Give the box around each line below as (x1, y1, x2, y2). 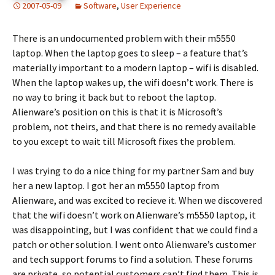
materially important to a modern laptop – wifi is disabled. (12, 61, 258, 74)
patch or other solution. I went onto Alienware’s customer (12, 238, 256, 251)
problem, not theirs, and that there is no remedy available (12, 120, 256, 133)
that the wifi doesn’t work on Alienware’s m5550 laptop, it (12, 209, 256, 222)
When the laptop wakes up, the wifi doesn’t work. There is (12, 76, 254, 89)
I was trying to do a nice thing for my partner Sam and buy (12, 165, 254, 177)
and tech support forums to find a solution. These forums (12, 253, 253, 266)
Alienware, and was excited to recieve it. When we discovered (12, 194, 262, 207)
